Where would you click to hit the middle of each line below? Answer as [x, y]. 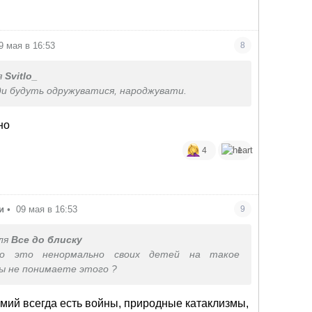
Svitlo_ [22, 76]
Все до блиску [47, 240]
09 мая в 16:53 [47, 210]
